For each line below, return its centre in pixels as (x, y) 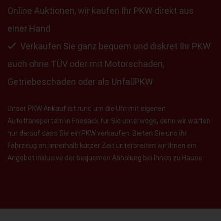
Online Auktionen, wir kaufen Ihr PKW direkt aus (101, 10)
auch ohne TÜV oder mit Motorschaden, (86, 64)
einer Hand (29, 28)
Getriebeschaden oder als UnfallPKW (80, 81)
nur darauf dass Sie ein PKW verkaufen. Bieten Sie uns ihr (97, 133)
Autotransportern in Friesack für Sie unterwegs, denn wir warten (109, 121)
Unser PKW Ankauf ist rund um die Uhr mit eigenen (87, 108)
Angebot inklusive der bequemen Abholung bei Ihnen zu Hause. (106, 158)
